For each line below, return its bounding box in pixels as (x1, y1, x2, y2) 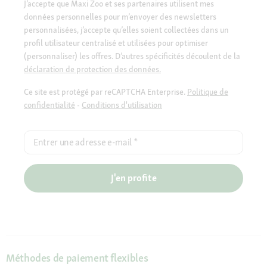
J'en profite (110, 171, 157, 184)
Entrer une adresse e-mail (33, 135, 132, 148)
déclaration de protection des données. (24, 63, 161, 74)
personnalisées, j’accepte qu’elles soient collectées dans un (24, 24, 229, 35)
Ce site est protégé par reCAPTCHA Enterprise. (24, 86, 187, 97)
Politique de (187, 86, 228, 97)
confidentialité (24, 99, 75, 110)
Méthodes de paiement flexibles (6, 250, 148, 265)
